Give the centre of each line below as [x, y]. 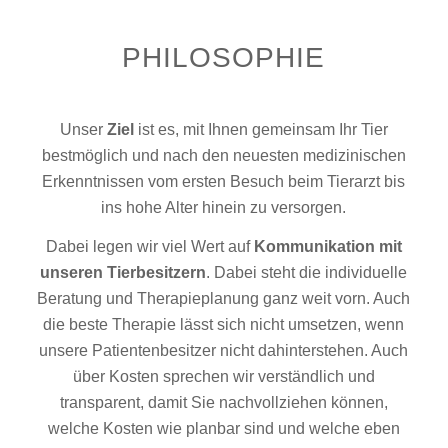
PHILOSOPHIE [224, 58]
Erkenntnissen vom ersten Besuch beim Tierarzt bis [224, 181]
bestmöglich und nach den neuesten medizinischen [223, 155]
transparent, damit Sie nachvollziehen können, [223, 403]
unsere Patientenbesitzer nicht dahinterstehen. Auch [224, 351]
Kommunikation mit [327, 247]
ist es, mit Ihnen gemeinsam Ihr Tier [260, 129]
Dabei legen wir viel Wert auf [149, 247]
